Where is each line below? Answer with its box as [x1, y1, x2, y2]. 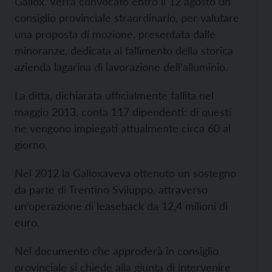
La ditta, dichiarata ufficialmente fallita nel [15, 89, 214, 102]
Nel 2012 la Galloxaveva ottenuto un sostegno [15, 166, 236, 180]
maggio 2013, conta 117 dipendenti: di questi [15, 105, 231, 118]
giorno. [15, 138, 47, 151]
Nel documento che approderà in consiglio [15, 244, 219, 257]
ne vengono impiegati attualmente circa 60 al [15, 121, 231, 135]
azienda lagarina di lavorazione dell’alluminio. [15, 60, 228, 73]
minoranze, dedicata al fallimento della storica [15, 44, 233, 57]
